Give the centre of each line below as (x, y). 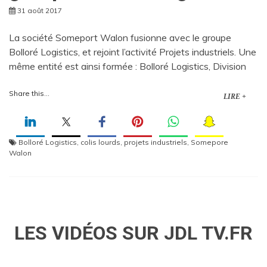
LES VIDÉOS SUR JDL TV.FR (133, 233)
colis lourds (100, 142)
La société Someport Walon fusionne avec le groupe (120, 37)
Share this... (29, 93)
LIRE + (235, 96)
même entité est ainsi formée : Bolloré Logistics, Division (128, 66)
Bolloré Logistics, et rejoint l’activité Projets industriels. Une (133, 52)
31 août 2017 (40, 10)
